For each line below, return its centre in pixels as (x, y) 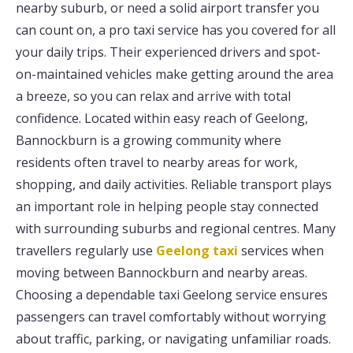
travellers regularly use (86, 251)
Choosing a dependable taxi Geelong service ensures (172, 295)
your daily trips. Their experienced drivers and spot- (168, 52)
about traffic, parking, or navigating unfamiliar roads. (173, 339)
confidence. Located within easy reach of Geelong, (162, 119)
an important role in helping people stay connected (167, 207)
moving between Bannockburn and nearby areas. (162, 273)
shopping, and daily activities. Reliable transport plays (174, 185)
